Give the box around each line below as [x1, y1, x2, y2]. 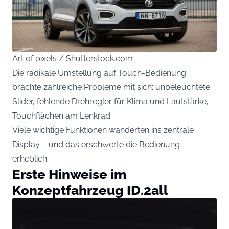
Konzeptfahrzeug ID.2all [12, 182, 168, 198]
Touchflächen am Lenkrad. [12, 111, 112, 121]
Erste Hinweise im [12, 166, 126, 182]
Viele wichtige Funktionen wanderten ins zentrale [12, 125, 194, 135]
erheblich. [12, 154, 49, 164]
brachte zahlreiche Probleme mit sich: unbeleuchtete [12, 82, 210, 93]
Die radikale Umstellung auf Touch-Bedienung [12, 68, 186, 78]
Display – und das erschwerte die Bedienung [12, 140, 180, 150]
